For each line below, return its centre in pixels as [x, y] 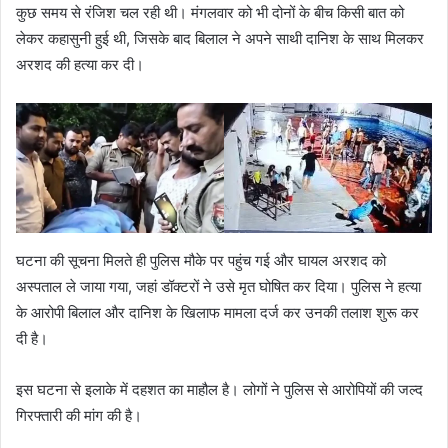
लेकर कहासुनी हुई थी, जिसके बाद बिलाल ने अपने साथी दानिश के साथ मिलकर [220, 38]
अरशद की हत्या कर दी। [80, 64]
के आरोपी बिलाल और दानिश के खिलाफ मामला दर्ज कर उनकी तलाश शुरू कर [217, 313]
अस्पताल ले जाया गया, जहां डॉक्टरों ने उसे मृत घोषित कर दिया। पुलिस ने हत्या [218, 287]
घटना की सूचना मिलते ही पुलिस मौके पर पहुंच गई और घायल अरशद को [201, 261]
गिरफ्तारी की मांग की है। [79, 416]
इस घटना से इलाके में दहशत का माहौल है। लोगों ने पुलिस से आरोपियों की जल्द [219, 390]
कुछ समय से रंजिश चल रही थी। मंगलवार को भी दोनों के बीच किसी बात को [210, 12]
